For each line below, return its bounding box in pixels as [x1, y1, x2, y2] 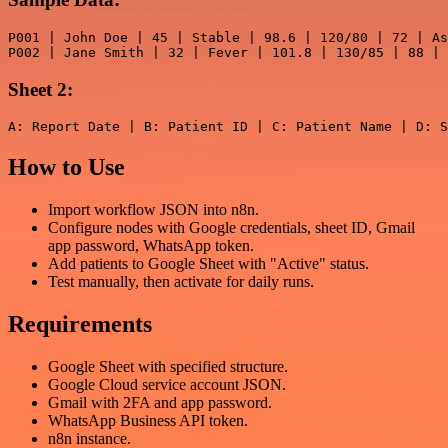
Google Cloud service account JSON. [48, 376, 286, 394]
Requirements [8, 311, 152, 338]
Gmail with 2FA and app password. [48, 394, 272, 412]
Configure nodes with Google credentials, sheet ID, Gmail [48, 219, 415, 237]
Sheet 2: [8, 78, 73, 100]
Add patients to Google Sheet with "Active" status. [48, 255, 369, 273]
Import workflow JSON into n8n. [48, 201, 259, 219]
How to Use [8, 154, 125, 181]
